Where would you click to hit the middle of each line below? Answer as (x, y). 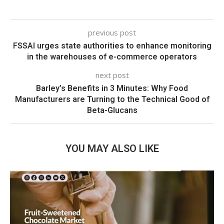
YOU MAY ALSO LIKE (112, 148)
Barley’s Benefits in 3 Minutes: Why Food (112, 88)
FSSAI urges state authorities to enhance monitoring (112, 45)
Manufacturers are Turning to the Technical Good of (112, 99)
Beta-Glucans (112, 110)
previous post (112, 32)
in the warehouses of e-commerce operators (112, 56)
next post (112, 75)
